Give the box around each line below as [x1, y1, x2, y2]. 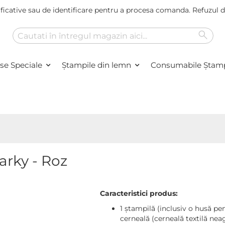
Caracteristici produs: [99, 189, 178, 198]
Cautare [12, 44, 39, 53]
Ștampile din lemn [62, 60, 131, 70]
